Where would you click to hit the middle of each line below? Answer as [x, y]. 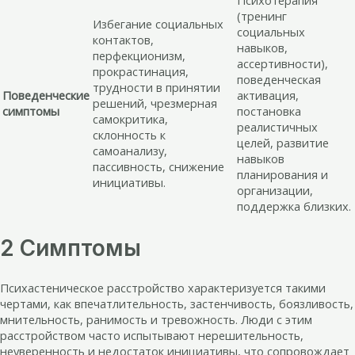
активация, [268, 95]
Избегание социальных [158, 24]
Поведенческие [46, 95]
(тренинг [262, 16]
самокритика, [130, 119]
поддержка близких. [294, 206]
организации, [275, 191]
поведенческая [279, 80]
